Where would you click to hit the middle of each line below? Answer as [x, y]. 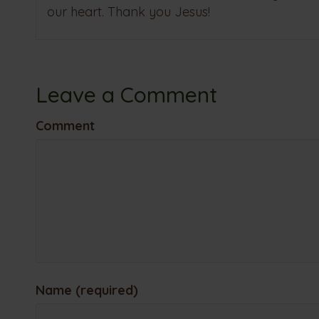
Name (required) [87, 290]
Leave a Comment [126, 94]
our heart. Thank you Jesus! [129, 11]
